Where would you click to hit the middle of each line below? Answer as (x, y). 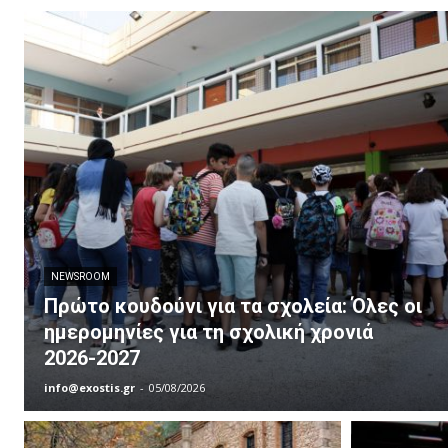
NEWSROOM (80, 276)
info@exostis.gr (89, 387)
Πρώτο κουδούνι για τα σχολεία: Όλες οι (233, 305)
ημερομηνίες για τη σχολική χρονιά (208, 331)
